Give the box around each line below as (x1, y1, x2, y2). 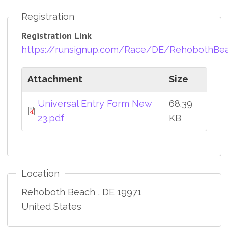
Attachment (27, 74, 82, 85)
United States (21, 201, 81, 212)
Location (21, 167, 60, 179)
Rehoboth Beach (21, 186, 98, 197)
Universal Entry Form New (37, 98, 152, 109)
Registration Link (21, 30, 92, 42)
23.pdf (37, 112, 64, 124)
